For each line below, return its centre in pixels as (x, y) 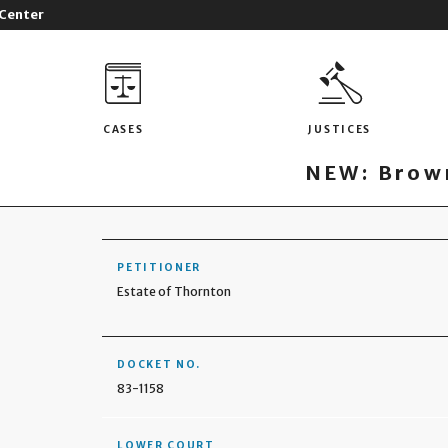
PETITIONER (159, 267)
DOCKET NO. (159, 364)
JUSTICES (340, 129)
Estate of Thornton (174, 291)
